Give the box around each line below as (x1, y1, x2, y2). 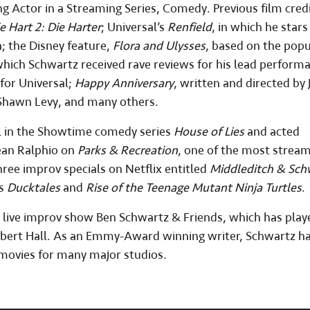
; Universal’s (101, 19, 167, 36)
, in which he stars (212, 19, 308, 36)
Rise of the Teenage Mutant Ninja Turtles (86, 180, 302, 197)
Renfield (167, 19, 212, 36)
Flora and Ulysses (113, 38, 206, 55)
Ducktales (7, 180, 60, 197)
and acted (244, 124, 300, 140)
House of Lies (174, 124, 244, 140)
